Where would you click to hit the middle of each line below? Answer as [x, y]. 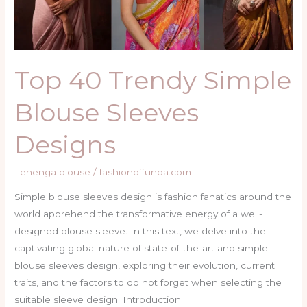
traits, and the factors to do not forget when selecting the [148, 282]
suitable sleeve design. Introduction [98, 299]
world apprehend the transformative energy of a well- [139, 213]
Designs [65, 144]
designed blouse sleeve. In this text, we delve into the [140, 231]
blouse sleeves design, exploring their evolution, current [145, 265]
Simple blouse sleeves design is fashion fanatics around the [153, 196]
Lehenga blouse [53, 172]
